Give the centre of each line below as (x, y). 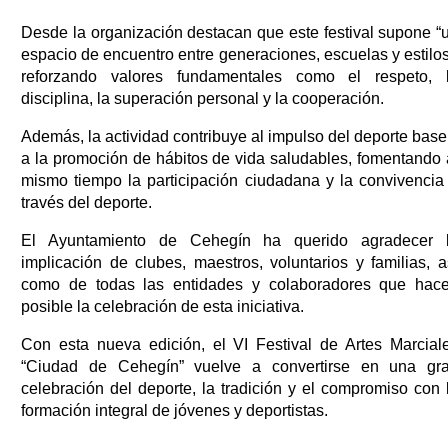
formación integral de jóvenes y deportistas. (174, 411)
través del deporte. (86, 203)
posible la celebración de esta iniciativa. (162, 307)
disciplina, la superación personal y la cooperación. (202, 99)
